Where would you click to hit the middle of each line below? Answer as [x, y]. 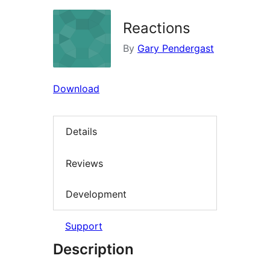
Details [81, 132]
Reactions [157, 28]
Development [96, 194]
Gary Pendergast [176, 48]
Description [93, 249]
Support [84, 226]
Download [76, 89]
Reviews [84, 163]
